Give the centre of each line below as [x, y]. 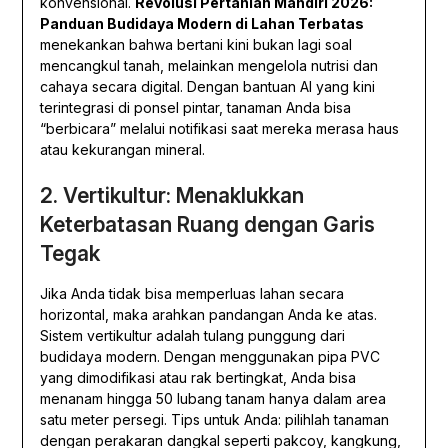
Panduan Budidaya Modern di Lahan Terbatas [201, 24]
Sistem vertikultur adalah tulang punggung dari [192, 336]
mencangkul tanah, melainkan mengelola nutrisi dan [208, 66]
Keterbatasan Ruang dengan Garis [207, 225]
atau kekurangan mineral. [122, 150]
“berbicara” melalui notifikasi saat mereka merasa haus [219, 129]
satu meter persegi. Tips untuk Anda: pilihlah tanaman [214, 420]
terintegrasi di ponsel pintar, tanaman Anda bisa [195, 108]
